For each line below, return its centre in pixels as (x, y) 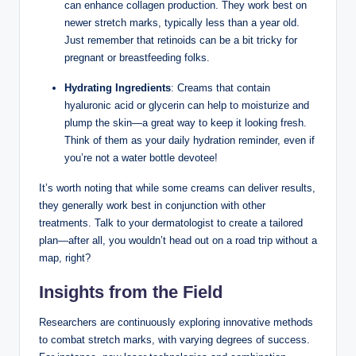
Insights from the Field (131, 292)
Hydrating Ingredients (118, 88)
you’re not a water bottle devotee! (141, 158)
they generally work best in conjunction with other (152, 206)
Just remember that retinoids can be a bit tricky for (181, 41)
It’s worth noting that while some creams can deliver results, (177, 188)
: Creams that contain (221, 88)
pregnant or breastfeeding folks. (137, 58)
